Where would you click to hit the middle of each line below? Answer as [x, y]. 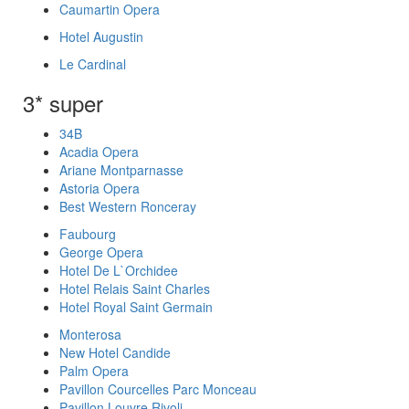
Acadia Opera [99, 152]
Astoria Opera [100, 188]
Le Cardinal [93, 64]
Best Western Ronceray [128, 206]
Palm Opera [94, 371]
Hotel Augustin [101, 37]
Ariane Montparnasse [121, 170]
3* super [63, 103]
